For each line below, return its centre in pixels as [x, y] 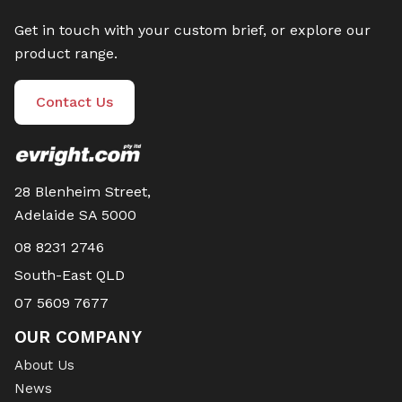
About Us [44, 366]
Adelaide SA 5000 [75, 215]
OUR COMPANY [78, 337]
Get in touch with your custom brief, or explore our [192, 31]
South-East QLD [70, 275]
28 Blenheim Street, [83, 192]
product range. [66, 54]
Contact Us [74, 102]
